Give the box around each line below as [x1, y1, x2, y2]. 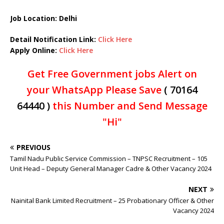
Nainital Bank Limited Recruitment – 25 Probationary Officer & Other [11, 196, 214, 205]
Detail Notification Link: [10, 34, 98, 44]
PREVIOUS [16, 142, 50, 152]
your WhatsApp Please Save [26, 83, 164, 96]
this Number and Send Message [49, 99, 207, 112]
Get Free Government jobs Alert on [27, 67, 197, 80]
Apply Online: [10, 45, 59, 55]
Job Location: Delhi [10, 13, 79, 23]
